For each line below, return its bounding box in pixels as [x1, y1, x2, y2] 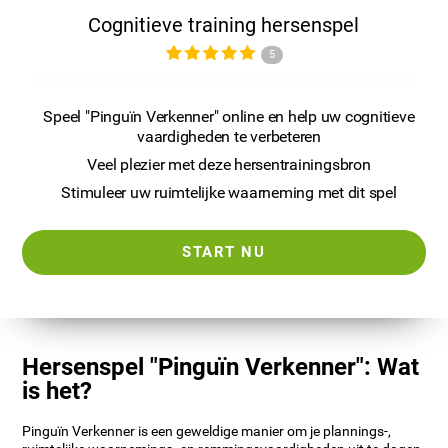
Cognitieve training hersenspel [88, 13, 360, 38]
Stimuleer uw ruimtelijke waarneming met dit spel [61, 183, 397, 203]
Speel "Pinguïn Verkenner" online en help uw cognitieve [43, 107, 415, 127]
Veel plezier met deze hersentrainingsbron [87, 155, 371, 175]
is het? [22, 377, 93, 406]
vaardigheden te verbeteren [137, 127, 321, 147]
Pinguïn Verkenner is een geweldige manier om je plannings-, [22, 423, 392, 441]
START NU [182, 243, 266, 262]
